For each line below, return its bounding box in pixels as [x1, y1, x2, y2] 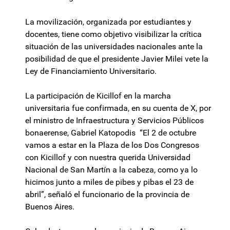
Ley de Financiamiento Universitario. [25, 66, 157, 76]
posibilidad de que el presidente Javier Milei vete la [25, 54, 208, 64]
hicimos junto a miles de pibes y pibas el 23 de [25, 177, 194, 187]
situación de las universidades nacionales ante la [25, 42, 203, 52]
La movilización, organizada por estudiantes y [25, 17, 191, 27]
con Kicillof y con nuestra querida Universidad [25, 152, 190, 163]
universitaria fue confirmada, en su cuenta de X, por [25, 103, 211, 113]
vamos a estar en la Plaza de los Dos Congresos [25, 140, 199, 150]
